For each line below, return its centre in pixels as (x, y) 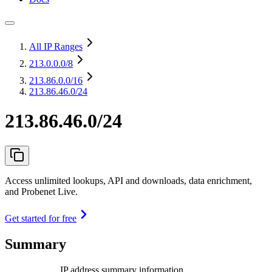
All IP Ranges (56, 46)
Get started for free (41, 218)
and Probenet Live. (41, 191)
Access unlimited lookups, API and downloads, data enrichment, (128, 180)
